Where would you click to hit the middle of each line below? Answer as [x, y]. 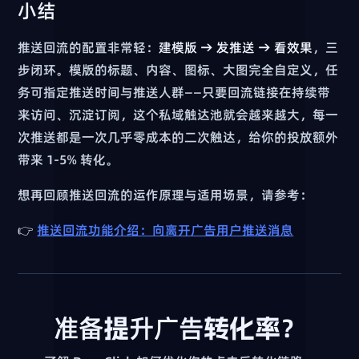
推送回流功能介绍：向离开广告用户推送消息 [165, 230]
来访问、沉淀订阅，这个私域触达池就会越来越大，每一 [178, 114]
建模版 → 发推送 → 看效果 [236, 47]
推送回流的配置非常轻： [89, 47]
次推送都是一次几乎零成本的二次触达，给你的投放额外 [178, 137]
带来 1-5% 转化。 [69, 159]
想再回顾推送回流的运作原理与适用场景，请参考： [165, 194]
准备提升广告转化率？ [179, 328]
